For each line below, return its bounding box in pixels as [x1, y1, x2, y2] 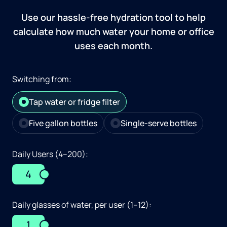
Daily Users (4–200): [12, 148, 88, 160]
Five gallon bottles [29, 118, 97, 129]
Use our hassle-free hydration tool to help [21, 11, 206, 24]
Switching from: [12, 73, 71, 85]
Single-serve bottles [121, 118, 197, 129]
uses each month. [74, 40, 153, 52]
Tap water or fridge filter [29, 96, 120, 108]
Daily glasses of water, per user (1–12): [12, 199, 152, 211]
